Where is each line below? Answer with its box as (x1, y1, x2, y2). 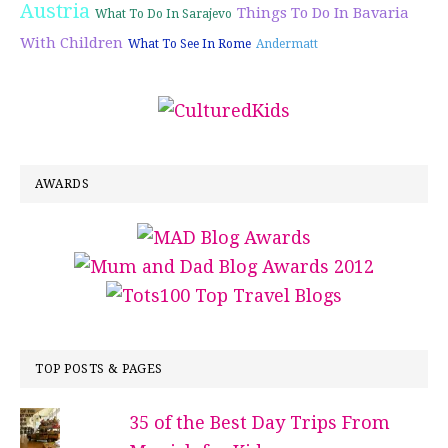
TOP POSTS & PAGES (35, 362, 163, 377)
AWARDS (35, 177, 89, 192)
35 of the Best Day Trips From (128, 412, 390, 434)
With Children (20, 34, 123, 53)
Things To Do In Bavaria (237, 4, 409, 23)
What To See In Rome (128, 37, 251, 52)
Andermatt (256, 37, 318, 52)
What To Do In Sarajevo (95, 7, 232, 22)
